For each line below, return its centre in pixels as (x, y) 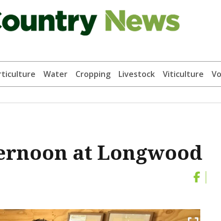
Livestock (136, 74)
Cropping (93, 74)
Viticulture (183, 74)
